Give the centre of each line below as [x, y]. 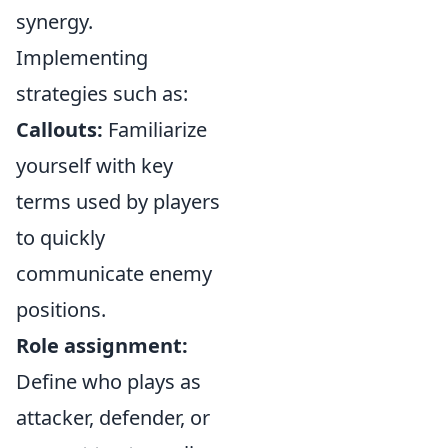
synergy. [54, 21]
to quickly [60, 237]
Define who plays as [108, 381]
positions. [61, 309]
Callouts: [59, 129]
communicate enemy [114, 273]
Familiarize [155, 129]
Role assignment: [102, 345]
